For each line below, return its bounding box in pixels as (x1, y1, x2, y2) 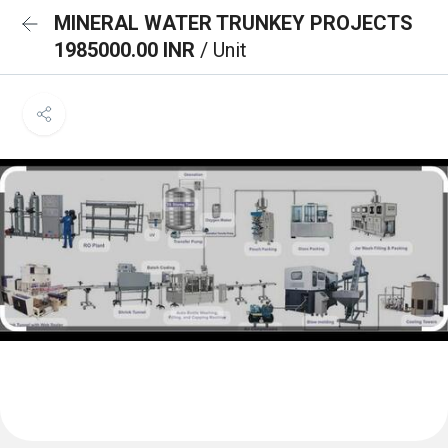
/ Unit (200, 38, 247, 62)
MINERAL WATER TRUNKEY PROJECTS (54, 11, 413, 35)
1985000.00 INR (54, 38, 200, 62)
